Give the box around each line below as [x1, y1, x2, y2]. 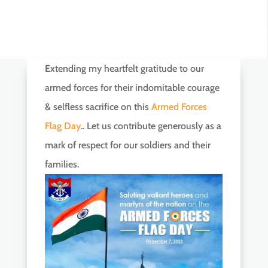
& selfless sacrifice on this [44, 100, 151, 112]
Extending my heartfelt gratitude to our [44, 62, 204, 74]
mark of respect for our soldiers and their [44, 139, 211, 151]
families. [44, 158, 79, 170]
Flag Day [44, 120, 81, 132]
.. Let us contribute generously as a [80, 120, 221, 132]
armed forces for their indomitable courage [44, 81, 220, 93]
